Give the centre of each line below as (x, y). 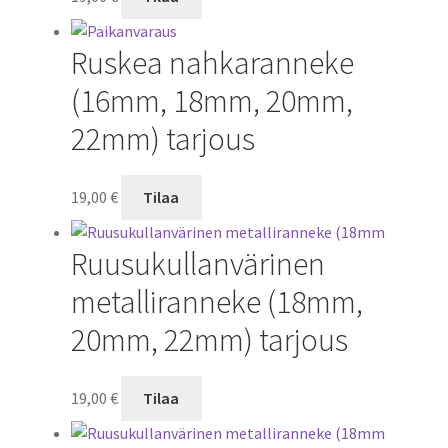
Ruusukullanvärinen (197, 264)
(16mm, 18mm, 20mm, (211, 101)
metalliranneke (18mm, (216, 302)
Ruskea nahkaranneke (212, 63)
